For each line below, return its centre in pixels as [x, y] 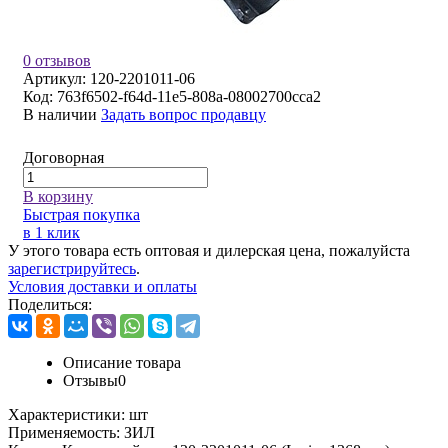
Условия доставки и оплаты [102, 287]
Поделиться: [50, 305]
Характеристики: [68, 415]
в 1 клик [51, 233]
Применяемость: [66, 433]
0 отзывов [57, 61]
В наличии [60, 115]
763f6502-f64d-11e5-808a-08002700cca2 [189, 97]
